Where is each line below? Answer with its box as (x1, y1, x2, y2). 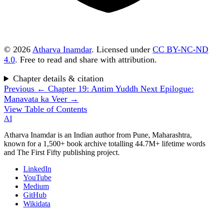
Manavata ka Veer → (4, 94, 78, 104)
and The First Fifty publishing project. (4, 148, 120, 157)
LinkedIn (23, 165, 51, 173)
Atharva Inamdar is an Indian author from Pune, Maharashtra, (4, 131, 192, 139)
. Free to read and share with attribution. (15, 55, 157, 65)
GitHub (23, 191, 46, 200)
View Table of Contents (4, 104, 87, 114)
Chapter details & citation (13, 74, 104, 84)
